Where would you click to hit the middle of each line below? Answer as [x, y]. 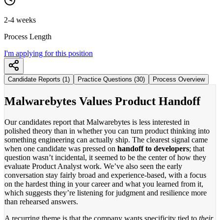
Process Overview [179, 79]
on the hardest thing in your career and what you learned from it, [104, 184]
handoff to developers [153, 148]
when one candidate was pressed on [61, 148]
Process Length [28, 36]
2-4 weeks [20, 20]
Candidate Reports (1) [39, 79]
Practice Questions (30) [111, 79]
